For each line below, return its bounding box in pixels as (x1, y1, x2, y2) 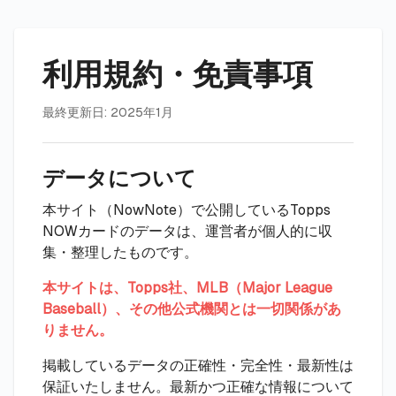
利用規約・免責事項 (42, 57, 313, 91)
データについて (42, 165, 196, 190)
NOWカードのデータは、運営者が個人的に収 (42, 223, 332, 240)
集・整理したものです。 (42, 244, 198, 262)
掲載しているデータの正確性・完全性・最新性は (42, 357, 354, 375)
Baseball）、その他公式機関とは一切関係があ (42, 301, 341, 318)
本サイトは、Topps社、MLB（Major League (42, 279, 332, 297)
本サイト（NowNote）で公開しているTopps (42, 202, 331, 219)
